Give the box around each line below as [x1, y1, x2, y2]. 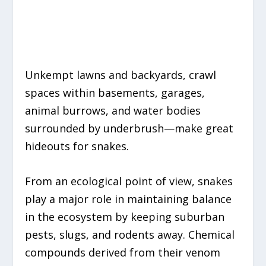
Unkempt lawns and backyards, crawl [25, 68, 217, 83]
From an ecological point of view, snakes [25, 174, 233, 189]
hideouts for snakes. [25, 139, 129, 154]
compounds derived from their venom [25, 245, 221, 260]
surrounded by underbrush [25, 121, 164, 136]
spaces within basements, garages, [25, 85, 205, 100]
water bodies [134, 103, 201, 118]
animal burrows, [25, 103, 109, 118]
